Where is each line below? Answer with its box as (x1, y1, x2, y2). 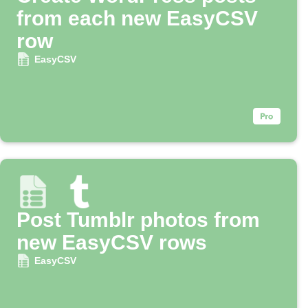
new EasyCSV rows (16, 231, 207, 254)
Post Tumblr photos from (16, 208, 260, 232)
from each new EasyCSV (16, 7, 258, 30)
